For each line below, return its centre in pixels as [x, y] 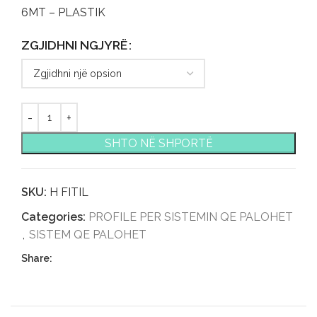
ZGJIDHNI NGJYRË [74, 45]
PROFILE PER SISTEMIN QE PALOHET [191, 217]
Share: [37, 259]
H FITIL [69, 192]
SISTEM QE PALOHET [88, 235]
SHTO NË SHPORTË [158, 144]
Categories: [53, 217]
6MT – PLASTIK [63, 13]
